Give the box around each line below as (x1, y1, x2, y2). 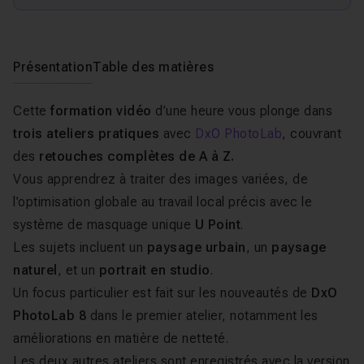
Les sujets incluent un (13, 240, 147, 255)
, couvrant (282, 126, 341, 141)
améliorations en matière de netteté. (13, 331, 228, 346)
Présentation (13, 59, 93, 75)
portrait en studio (98, 262, 210, 278)
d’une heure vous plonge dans (151, 103, 332, 119)
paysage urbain (146, 240, 246, 255)
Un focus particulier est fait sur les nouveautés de (13, 285, 311, 301)
